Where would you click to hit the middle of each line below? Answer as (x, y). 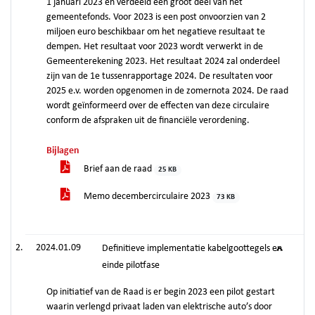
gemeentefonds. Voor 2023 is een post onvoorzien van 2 (156, 17)
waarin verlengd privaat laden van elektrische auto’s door (159, 307)
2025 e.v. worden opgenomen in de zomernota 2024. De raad (167, 91)
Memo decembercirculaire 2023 (147, 197)
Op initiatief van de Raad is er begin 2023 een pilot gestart (161, 292)
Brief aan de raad (118, 169)
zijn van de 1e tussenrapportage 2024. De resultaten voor (160, 76)
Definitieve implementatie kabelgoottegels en (192, 249)
